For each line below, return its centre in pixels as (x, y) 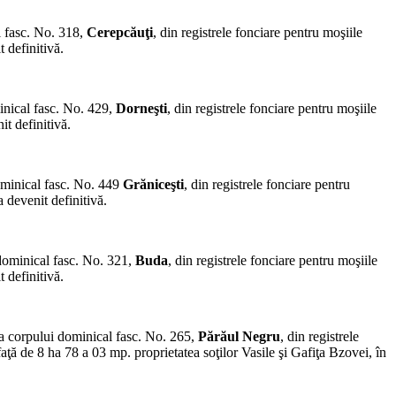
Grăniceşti (153, 185)
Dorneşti (141, 109)
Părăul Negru (239, 337)
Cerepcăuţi (120, 33)
